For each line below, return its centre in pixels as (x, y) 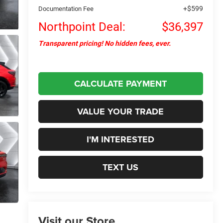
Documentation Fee (66, 8)
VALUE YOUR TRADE (121, 111)
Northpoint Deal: (82, 27)
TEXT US (121, 167)
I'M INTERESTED (121, 139)
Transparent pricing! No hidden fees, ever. (104, 43)
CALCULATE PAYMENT (121, 83)
